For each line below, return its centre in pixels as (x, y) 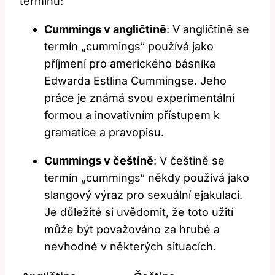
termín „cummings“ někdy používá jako (147, 177)
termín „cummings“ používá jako (129, 46)
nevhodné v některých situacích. (130, 246)
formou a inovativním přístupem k (132, 115)
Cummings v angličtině (105, 29)
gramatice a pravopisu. (104, 132)
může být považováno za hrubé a (132, 229)
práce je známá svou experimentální (139, 98)
